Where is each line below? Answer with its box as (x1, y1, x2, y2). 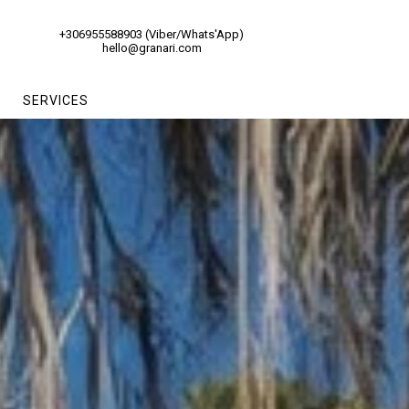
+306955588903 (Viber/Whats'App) (59, 27, 244, 41)
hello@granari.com (101, 41, 202, 55)
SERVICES (22, 93, 89, 108)
